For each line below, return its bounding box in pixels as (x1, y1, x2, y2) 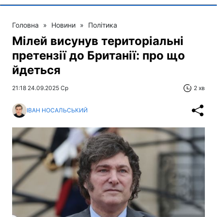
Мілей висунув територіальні (12, 33, 184, 48)
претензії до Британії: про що (12, 48, 185, 62)
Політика (88, 20, 117, 29)
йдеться (12, 62, 61, 77)
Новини (51, 20, 76, 29)
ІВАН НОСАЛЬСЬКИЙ (27, 107, 88, 114)
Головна (12, 20, 39, 29)
